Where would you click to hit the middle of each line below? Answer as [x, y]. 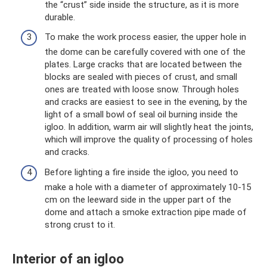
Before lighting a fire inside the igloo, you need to [142, 172]
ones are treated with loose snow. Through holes [142, 90]
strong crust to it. [80, 224]
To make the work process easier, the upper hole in [145, 37]
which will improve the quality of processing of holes [149, 140]
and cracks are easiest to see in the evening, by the [146, 102]
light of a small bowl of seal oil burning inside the [141, 115]
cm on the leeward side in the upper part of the [138, 199]
